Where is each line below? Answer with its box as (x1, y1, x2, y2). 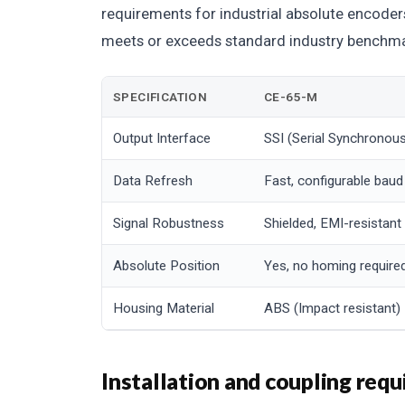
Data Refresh (113, 173, 193, 190)
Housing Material (113, 300, 214, 317)
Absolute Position (113, 258, 220, 275)
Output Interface (113, 130, 211, 147)
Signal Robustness (113, 215, 224, 232)
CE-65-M (264, 89, 318, 105)
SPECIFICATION (113, 89, 208, 105)
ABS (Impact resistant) (264, 300, 400, 317)
